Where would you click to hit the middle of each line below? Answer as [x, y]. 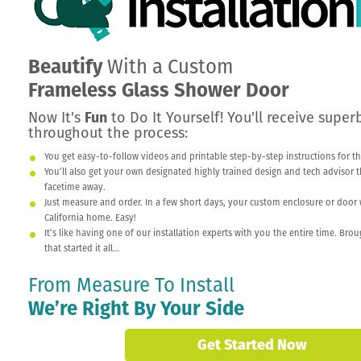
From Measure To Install [131, 285]
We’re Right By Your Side [136, 309]
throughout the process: [108, 133]
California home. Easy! [90, 218]
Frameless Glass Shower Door [159, 90]
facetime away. [75, 187]
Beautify [65, 67]
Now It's [56, 118]
